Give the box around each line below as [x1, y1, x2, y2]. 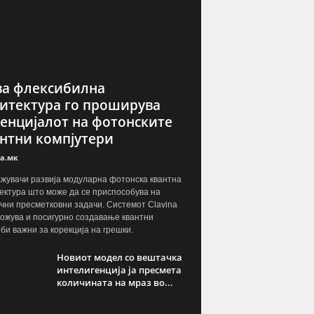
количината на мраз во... [56, 275, 173, 289]
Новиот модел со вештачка [56, 250, 182, 264]
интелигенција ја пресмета [56, 263, 182, 276]
